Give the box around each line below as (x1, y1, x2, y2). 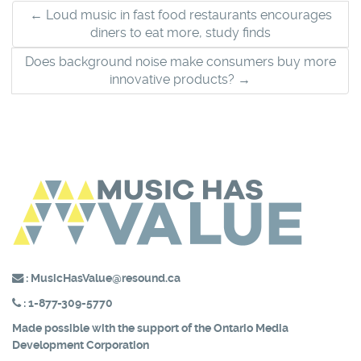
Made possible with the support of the (12, 321, 214, 335)
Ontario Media (214, 321, 288, 335)
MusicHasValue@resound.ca (31, 271, 180, 285)
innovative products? (110, 71, 238, 87)
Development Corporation (12, 338, 149, 352)
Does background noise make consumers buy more (24, 53, 336, 69)
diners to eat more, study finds (90, 24, 271, 40)
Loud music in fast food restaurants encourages (42, 6, 332, 23)
